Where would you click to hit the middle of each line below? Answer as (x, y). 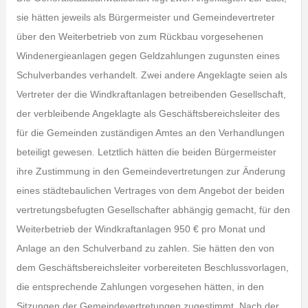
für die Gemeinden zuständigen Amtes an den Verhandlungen (150, 133)
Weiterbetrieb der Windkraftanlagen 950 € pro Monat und (141, 229)
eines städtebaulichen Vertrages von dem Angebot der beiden (150, 190)
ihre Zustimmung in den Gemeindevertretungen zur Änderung (151, 171)
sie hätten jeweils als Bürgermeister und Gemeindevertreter (145, 17)
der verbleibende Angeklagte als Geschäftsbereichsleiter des (148, 113)
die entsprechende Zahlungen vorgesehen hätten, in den (140, 287)
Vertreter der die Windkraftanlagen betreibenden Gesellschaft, (151, 94)
